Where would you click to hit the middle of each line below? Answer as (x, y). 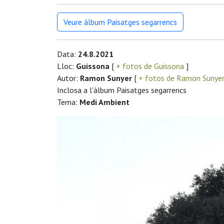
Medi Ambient (104, 102)
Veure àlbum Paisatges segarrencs (120, 22)
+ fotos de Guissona (150, 66)
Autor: (68, 78)
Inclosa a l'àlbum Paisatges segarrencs (122, 90)
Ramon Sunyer (106, 78)
